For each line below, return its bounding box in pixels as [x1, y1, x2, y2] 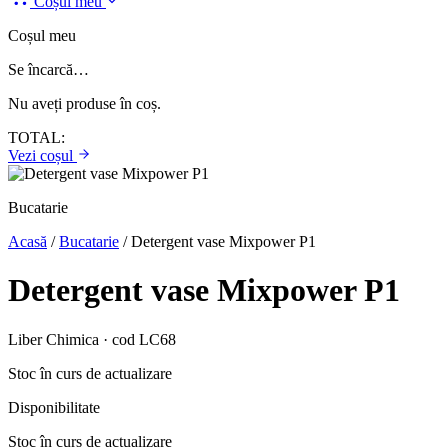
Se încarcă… [8, 61, 89, 78]
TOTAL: [8, 129, 65, 146]
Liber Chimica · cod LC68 [8, 330, 176, 348]
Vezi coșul [8, 147, 77, 164]
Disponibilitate [8, 398, 100, 416]
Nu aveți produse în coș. [8, 95, 161, 112]
